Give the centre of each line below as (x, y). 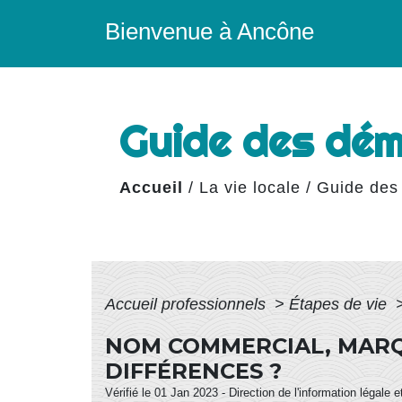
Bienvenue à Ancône (210, 31)
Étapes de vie (340, 304)
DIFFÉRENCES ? (193, 371)
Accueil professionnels (188, 304)
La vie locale (250, 187)
